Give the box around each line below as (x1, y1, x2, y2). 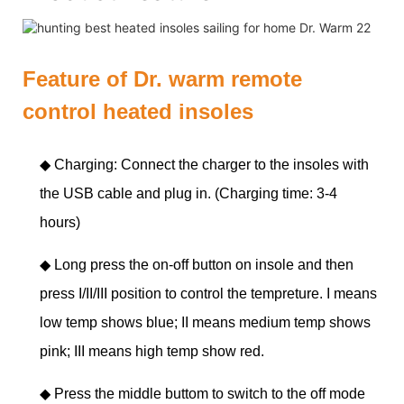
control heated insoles (23, 98, 253, 124)
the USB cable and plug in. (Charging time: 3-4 (40, 185, 338, 201)
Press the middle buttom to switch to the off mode (54, 385, 366, 401)
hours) (40, 214, 81, 230)
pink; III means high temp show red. (40, 343, 265, 359)
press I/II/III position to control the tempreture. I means (40, 285, 378, 301)
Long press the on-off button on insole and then (54, 256, 354, 272)
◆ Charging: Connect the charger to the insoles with (40, 156, 370, 172)
